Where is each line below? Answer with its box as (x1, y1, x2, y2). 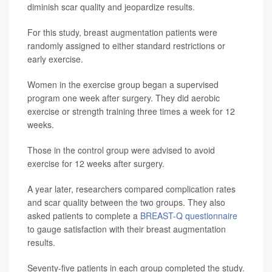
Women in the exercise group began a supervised (27, 78, 219, 91)
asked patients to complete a (27, 209, 140, 222)
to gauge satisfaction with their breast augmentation (27, 223, 226, 236)
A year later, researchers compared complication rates (27, 183, 236, 195)
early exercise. (27, 53, 83, 66)
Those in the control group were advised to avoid (27, 144, 215, 157)
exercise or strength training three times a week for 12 (27, 105, 235, 118)
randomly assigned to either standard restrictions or (27, 39, 225, 52)
